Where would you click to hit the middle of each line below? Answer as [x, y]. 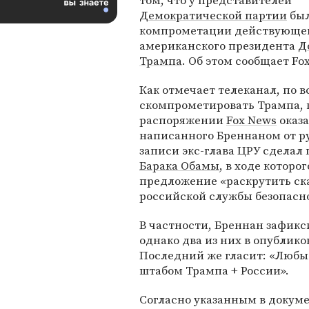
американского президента [219, 46]
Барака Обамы [179, 166]
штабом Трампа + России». [214, 270]
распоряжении [183, 120]
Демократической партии [213, 15]
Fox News [251, 120]
